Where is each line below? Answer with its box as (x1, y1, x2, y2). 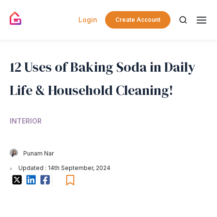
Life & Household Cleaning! (10, 81, 173, 99)
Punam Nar (23, 150, 54, 157)
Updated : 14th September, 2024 (17, 164, 110, 171)
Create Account (115, 16, 160, 23)
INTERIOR (10, 117, 42, 125)
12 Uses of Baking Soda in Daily (10, 58, 196, 76)
